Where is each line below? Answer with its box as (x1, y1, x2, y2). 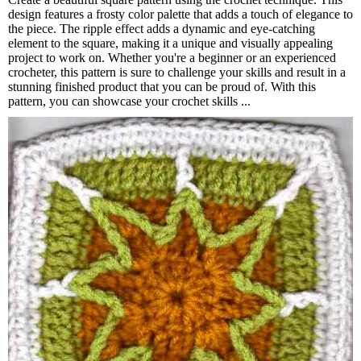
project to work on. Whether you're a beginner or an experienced (8, 50, 336, 64)
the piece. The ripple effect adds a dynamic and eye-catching (8, 21, 315, 35)
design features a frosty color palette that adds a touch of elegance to (8, 6, 353, 21)
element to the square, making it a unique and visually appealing (8, 35, 333, 50)
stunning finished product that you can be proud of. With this (8, 79, 316, 93)
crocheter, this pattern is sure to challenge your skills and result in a (8, 64, 346, 79)
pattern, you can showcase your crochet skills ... (8, 93, 251, 108)
